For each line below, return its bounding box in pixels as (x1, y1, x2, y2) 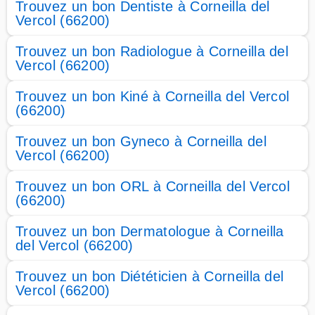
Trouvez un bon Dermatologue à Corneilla (15, 224, 284, 239)
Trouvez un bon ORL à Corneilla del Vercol (15, 179, 290, 194)
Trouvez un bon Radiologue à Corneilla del (15, 44, 289, 59)
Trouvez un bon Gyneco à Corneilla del (15, 134, 266, 149)
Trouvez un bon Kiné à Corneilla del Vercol (15, 89, 290, 104)
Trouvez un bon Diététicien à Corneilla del (15, 269, 284, 284)
